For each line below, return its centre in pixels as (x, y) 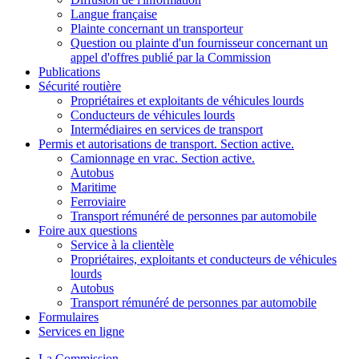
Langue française (114, 14)
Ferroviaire (98, 202)
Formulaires (69, 317)
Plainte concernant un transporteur (157, 28)
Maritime (93, 187)
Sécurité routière (80, 86)
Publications (69, 72)
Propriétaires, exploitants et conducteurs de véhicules (204, 259)
